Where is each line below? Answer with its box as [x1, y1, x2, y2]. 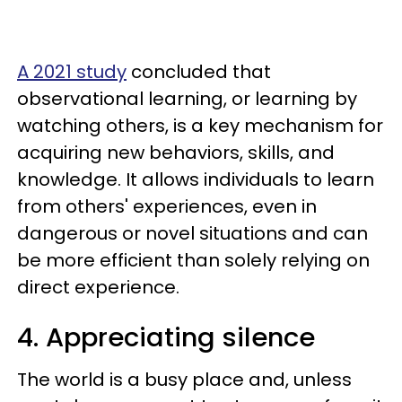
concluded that [127, 59, 271, 84]
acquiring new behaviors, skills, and [17, 140, 335, 165]
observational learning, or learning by [17, 86, 357, 111]
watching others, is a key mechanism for [17, 113, 383, 138]
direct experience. [17, 275, 179, 300]
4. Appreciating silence [17, 319, 315, 355]
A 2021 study [17, 59, 127, 84]
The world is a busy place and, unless [17, 367, 352, 392]
